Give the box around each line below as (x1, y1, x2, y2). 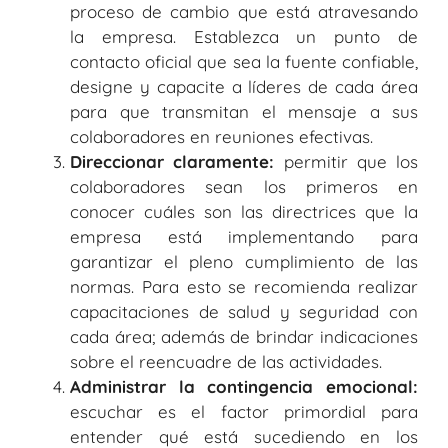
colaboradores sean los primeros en (70, 175, 418, 197)
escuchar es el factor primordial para (70, 400, 418, 422)
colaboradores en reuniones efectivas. (70, 125, 373, 147)
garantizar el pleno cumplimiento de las (70, 250, 418, 272)
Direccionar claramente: (70, 150, 275, 172)
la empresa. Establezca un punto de (70, 25, 418, 47)
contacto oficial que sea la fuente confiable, (70, 50, 418, 72)
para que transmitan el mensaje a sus (70, 100, 418, 122)
